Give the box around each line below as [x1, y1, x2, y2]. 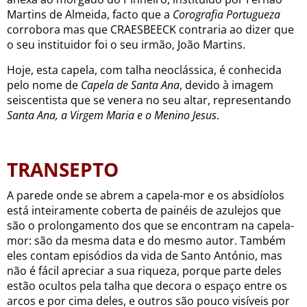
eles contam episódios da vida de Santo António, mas [7, 247, 282, 263]
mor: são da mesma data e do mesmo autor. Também [7, 232, 286, 248]
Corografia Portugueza [173, 6, 280, 22]
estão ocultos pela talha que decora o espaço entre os [7, 278, 287, 293]
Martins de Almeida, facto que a [7, 6, 173, 22]
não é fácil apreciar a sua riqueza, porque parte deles [7, 262, 282, 278]
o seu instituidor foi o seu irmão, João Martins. [7, 36, 245, 52]
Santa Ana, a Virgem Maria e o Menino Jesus [7, 107, 217, 123]
